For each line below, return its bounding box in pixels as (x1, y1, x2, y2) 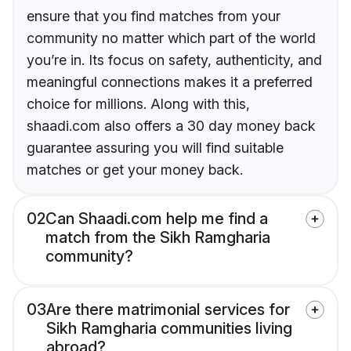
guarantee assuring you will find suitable (27, 139, 284, 157)
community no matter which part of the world (27, 30, 316, 47)
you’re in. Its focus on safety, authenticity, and (27, 52, 322, 69)
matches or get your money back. (27, 161, 243, 179)
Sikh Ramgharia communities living (46, 319, 292, 338)
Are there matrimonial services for (46, 300, 290, 320)
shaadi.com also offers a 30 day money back (27, 118, 316, 135)
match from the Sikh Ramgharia (45, 228, 270, 248)
